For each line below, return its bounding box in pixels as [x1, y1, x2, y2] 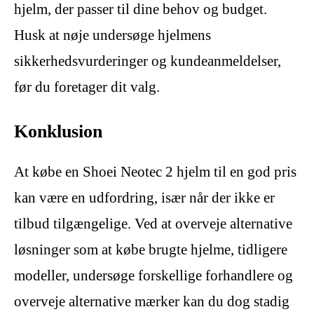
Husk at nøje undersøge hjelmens [14, 26, 211, 43]
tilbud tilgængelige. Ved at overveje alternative [14, 214, 292, 232]
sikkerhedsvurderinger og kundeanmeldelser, [14, 52, 281, 69]
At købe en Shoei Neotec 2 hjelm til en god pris [14, 163, 296, 180]
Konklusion [14, 121, 102, 142]
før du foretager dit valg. [14, 78, 160, 95]
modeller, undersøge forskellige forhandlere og [14, 266, 293, 284]
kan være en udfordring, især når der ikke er [14, 189, 275, 206]
